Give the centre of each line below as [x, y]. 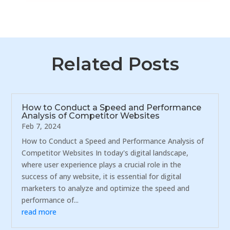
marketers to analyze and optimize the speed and [106, 188]
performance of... [50, 200]
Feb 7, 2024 [41, 126]
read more [39, 212]
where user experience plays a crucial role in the [102, 164]
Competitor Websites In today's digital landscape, [105, 152]
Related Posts [115, 64]
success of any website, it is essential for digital [102, 176]
